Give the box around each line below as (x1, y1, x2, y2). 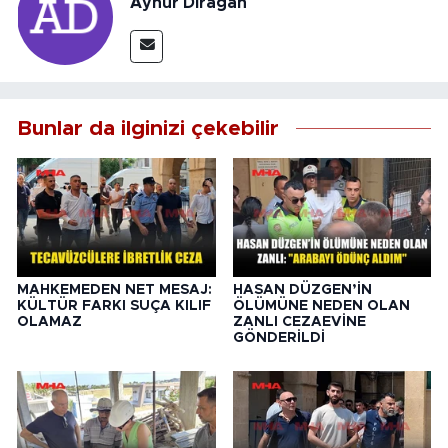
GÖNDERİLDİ (232, 330, 325, 345)
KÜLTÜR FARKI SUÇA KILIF (17, 298, 211, 313)
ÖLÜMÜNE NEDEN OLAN (232, 298, 410, 313)
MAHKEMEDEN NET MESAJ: (17, 282, 212, 297)
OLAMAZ (17, 314, 82, 329)
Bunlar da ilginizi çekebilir (17, 118, 279, 140)
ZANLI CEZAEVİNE (232, 314, 366, 329)
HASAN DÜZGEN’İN (232, 282, 372, 297)
